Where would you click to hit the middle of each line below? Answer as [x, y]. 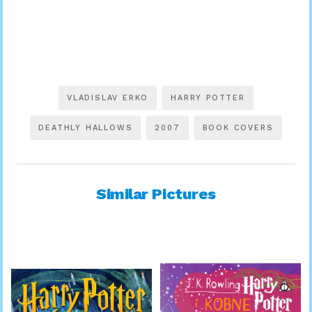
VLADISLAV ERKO [108, 97]
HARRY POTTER [208, 97]
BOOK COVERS [238, 127]
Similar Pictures [156, 194]
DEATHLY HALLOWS [86, 127]
